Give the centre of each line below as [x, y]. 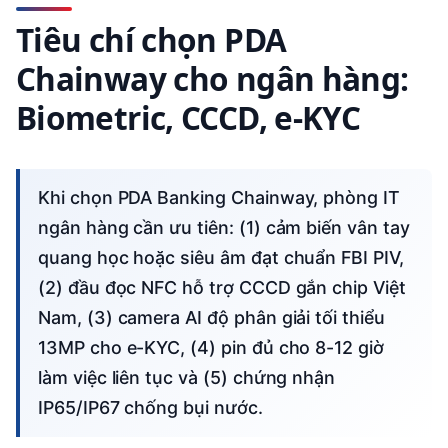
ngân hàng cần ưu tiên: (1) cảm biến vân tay [224, 227]
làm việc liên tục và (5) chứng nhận [187, 377]
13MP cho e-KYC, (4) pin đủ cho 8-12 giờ [211, 347]
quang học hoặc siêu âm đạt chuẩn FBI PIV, [221, 257]
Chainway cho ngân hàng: [212, 79]
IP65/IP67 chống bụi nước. [150, 407]
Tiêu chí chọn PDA [151, 40]
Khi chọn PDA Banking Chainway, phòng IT [44, 197]
